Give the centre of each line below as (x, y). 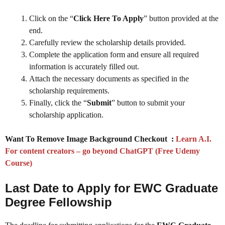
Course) (19, 163)
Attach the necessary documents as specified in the (109, 79)
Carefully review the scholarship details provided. (107, 43)
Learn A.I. (194, 139)
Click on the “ (51, 19)
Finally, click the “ (58, 103)
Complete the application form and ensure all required (114, 55)
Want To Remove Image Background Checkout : (89, 139)
